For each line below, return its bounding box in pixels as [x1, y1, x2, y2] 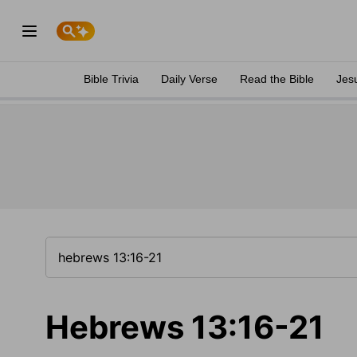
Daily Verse [161, 73, 218, 85]
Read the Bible [240, 73, 314, 85]
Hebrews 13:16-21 [45, 308, 324, 347]
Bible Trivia [84, 73, 139, 85]
